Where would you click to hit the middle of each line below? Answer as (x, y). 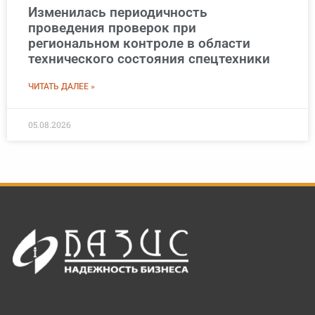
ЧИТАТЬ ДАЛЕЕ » (62, 87)
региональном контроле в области (139, 44)
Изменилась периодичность (118, 13)
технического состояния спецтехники (149, 59)
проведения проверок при (112, 28)
